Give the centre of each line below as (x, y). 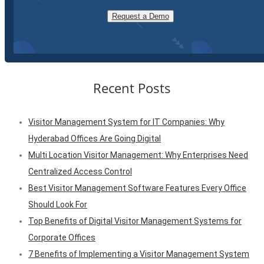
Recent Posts (132, 88)
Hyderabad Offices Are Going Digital (95, 138)
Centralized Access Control (80, 171)
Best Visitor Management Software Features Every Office (137, 188)
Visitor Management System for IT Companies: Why (126, 122)
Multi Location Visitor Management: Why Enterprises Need (138, 155)
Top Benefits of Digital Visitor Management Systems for (135, 221)
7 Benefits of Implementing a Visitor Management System (139, 254)
